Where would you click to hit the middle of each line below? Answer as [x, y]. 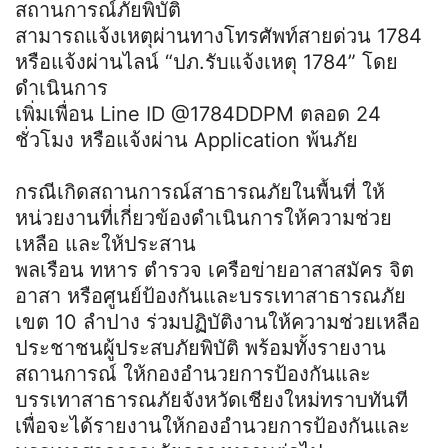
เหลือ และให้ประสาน [105, 243]
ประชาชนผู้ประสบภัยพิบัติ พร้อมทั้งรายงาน [200, 347]
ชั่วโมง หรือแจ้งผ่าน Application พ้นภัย [186, 139]
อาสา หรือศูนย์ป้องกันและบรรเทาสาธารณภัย [210, 295]
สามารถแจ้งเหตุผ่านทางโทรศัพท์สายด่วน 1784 [218, 35]
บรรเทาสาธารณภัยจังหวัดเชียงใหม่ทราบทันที [211, 399]
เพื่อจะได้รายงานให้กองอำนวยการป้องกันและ [212, 425]
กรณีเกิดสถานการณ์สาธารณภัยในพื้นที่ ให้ [200, 191]
